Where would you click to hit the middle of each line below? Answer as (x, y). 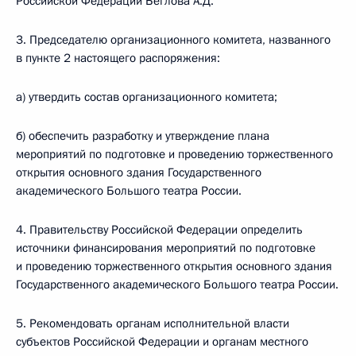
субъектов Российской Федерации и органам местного (162, 342)
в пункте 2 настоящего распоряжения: (118, 58)
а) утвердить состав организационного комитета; (147, 97)
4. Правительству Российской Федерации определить (159, 230)
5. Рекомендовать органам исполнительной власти (153, 323)
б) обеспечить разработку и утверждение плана (143, 136)
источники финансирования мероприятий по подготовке (166, 248)
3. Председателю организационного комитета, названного (173, 40)
